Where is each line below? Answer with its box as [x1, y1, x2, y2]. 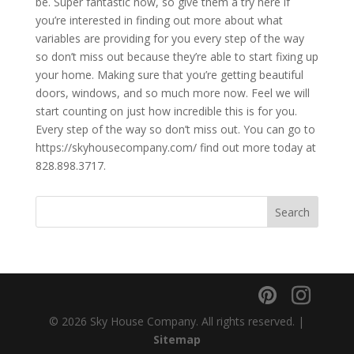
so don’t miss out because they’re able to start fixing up [35, 48, 318, 64]
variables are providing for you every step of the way [35, 30, 304, 46]
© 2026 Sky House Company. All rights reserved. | [49, 313, 305, 329]
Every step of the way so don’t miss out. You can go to [35, 121, 315, 137]
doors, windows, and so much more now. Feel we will [35, 85, 310, 100]
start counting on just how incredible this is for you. [35, 103, 297, 119]
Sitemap [153, 331, 201, 347]
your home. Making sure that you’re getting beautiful [35, 66, 303, 82]
